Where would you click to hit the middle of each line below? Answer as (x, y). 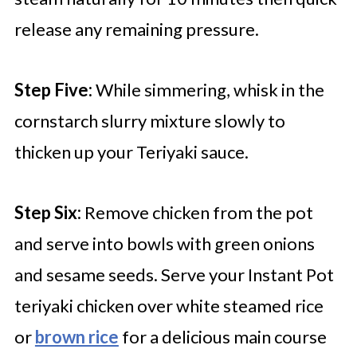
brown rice (76, 337)
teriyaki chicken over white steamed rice (169, 306)
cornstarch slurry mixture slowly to (149, 121)
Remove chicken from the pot (198, 212)
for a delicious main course (222, 337)
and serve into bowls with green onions (164, 243)
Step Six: (49, 212)
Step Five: (55, 90)
